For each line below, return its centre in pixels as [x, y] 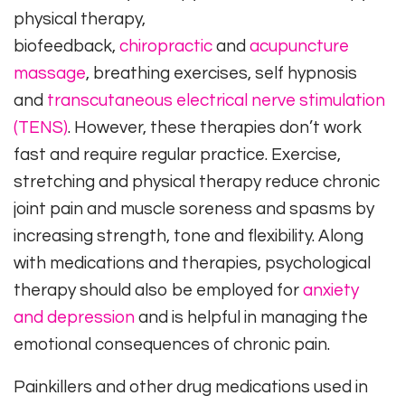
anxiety [331, 291]
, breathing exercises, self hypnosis [221, 74]
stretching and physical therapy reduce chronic [197, 182]
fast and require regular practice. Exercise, [177, 155]
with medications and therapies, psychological [192, 264]
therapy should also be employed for [158, 291]
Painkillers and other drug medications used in [191, 387]
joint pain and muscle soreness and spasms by [194, 209]
